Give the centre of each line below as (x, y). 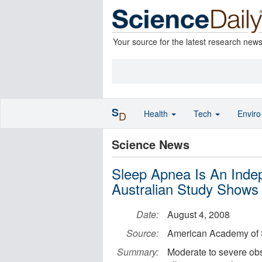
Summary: (138, 252)
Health (157, 113)
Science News (151, 144)
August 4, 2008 (199, 214)
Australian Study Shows (185, 189)
